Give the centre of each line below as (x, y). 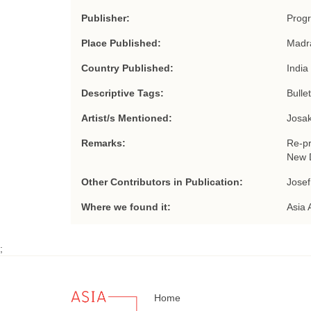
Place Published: (121, 43)
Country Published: (127, 68)
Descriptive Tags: (123, 93)
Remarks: (103, 143)
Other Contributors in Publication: (162, 182)
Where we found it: (126, 207)
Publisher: (106, 18)
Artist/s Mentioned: (127, 118)
